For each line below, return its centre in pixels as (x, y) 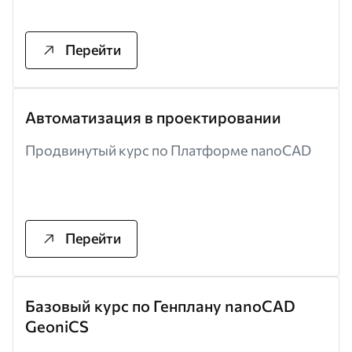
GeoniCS (57, 326)
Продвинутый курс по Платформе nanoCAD (168, 150)
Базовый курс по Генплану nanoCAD (160, 305)
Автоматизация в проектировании (153, 117)
